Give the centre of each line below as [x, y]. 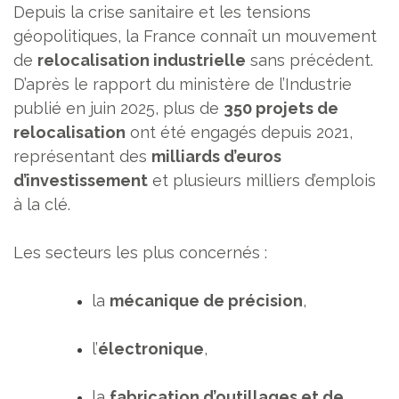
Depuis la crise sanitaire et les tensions [162, 12]
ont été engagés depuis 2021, [239, 132]
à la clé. [42, 204]
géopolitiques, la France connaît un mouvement [195, 36]
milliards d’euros [216, 156]
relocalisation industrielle [142, 60]
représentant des [82, 156]
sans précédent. [309, 60]
